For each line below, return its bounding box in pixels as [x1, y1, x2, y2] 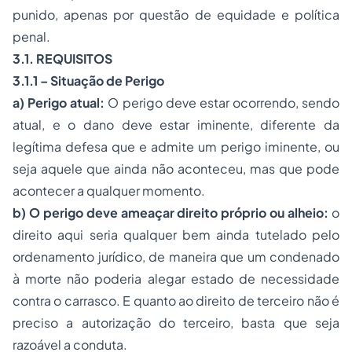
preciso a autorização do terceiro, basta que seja [13, 314, 339, 331]
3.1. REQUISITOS [13, 50, 112, 67]
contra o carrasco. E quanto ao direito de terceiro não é [13, 292, 339, 309]
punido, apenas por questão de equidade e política [13, 6, 339, 23]
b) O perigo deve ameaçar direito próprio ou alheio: [13, 204, 329, 221]
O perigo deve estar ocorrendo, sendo [104, 94, 339, 111]
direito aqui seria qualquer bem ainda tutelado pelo [13, 226, 339, 243]
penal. [13, 28, 50, 45]
